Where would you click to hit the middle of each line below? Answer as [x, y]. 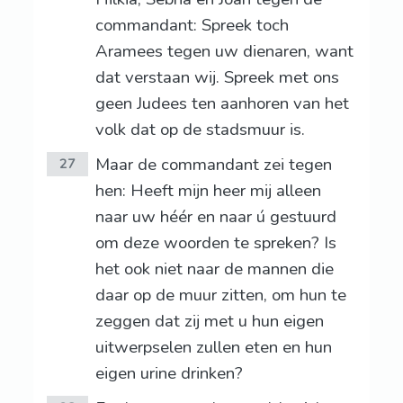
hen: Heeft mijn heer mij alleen [208, 191]
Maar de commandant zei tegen [213, 165]
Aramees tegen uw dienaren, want [224, 52]
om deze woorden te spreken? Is [215, 243]
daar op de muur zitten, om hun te [220, 296]
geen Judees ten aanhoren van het [222, 104]
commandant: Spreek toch [192, 26]
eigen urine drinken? [169, 374]
